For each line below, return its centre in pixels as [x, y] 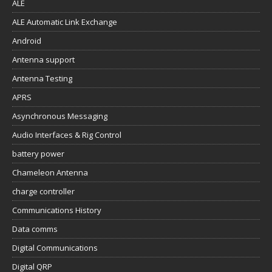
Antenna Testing [42, 79]
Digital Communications [55, 248]
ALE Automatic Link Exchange [65, 22]
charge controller [43, 192]
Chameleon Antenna [50, 173]
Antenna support [43, 60]
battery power [38, 154]
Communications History [57, 210]
